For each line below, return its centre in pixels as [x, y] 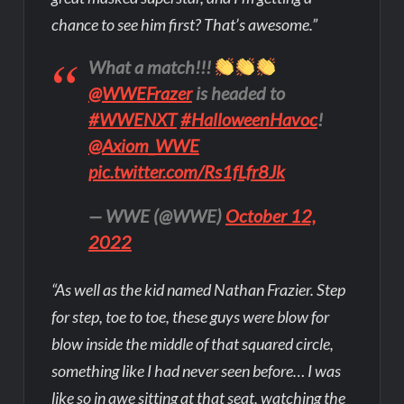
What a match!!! [151, 66]
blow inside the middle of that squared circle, [193, 344]
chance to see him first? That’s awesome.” [185, 24]
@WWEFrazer [140, 92]
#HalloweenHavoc [248, 119]
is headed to [238, 92]
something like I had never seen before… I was [197, 371]
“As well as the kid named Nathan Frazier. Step [199, 290]
